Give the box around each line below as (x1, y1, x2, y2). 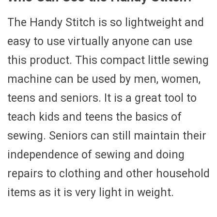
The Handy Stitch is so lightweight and (7, 16, 204, 30)
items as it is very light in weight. (7, 186, 174, 200)
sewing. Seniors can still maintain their (7, 129, 206, 143)
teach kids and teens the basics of (7, 110, 182, 124)
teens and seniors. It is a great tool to (7, 92, 197, 105)
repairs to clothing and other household (7, 167, 210, 181)
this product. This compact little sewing (7, 54, 209, 67)
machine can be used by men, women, (7, 73, 201, 86)
